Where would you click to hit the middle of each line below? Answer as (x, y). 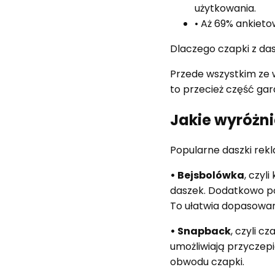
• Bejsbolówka (207, 176)
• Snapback (201, 231)
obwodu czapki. (207, 262)
